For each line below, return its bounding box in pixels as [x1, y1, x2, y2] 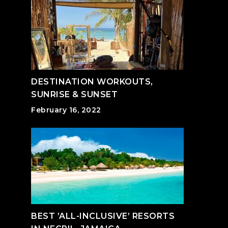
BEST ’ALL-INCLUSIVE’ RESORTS [31, 211, 175, 221]
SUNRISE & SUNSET [31, 90, 118, 99]
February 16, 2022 [31, 105, 101, 115]
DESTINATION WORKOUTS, [31, 77, 153, 87]
